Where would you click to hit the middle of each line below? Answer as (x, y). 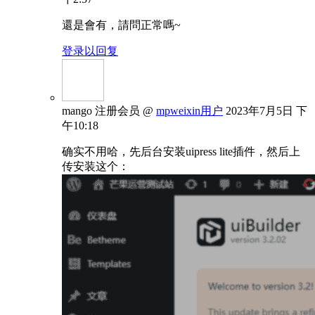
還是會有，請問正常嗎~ (121, 25)
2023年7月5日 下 (266, 110)
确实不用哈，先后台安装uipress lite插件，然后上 (181, 151)
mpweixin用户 (189, 110)
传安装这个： (96, 166)
